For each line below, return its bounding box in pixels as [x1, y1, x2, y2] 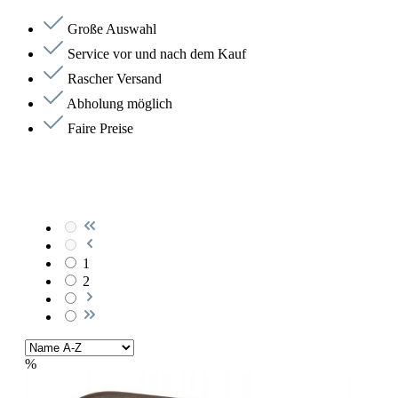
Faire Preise [68, 121, 133, 136]
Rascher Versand [68, 71, 162, 86]
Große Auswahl [68, 21, 156, 36]
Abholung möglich [67, 96, 172, 111]
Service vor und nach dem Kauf [68, 46, 246, 61]
